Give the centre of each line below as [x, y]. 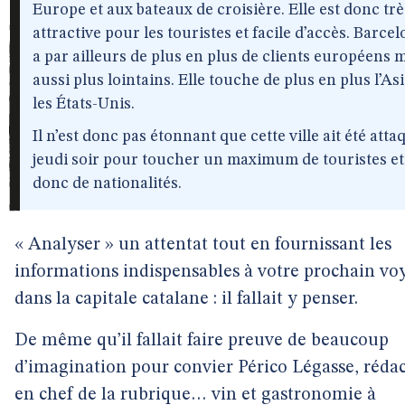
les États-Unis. [84, 104]
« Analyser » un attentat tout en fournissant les [203, 245]
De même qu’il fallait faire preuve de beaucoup [202, 341]
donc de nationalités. [107, 184]
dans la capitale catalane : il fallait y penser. [186, 299]
